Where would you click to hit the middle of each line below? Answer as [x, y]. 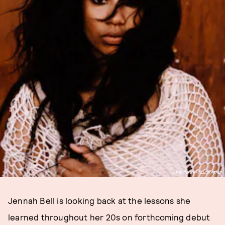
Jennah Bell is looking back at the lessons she [99, 200]
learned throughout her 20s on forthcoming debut [109, 217]
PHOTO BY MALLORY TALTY [199, 172]
